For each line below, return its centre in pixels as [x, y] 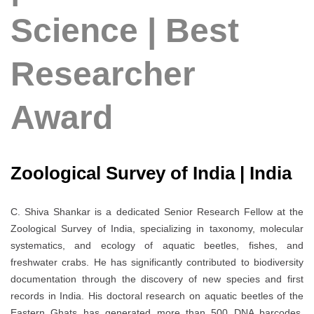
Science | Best [125, 31]
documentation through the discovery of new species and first [157, 279]
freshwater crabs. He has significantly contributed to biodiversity [157, 262]
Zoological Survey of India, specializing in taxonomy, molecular [157, 229]
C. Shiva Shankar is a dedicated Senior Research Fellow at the [157, 212]
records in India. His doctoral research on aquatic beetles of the [157, 296]
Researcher [103, 74]
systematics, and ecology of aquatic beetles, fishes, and [157, 246]
